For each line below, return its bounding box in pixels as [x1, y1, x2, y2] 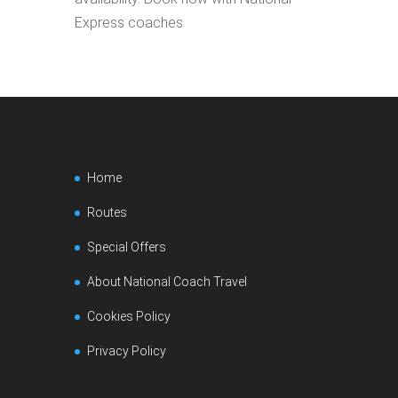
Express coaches [75, 14, 183, 31]
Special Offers [87, 240, 166, 254]
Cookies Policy [87, 309, 171, 323]
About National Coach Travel [87, 275, 247, 289]
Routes [87, 205, 127, 219]
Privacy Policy [87, 344, 166, 358]
